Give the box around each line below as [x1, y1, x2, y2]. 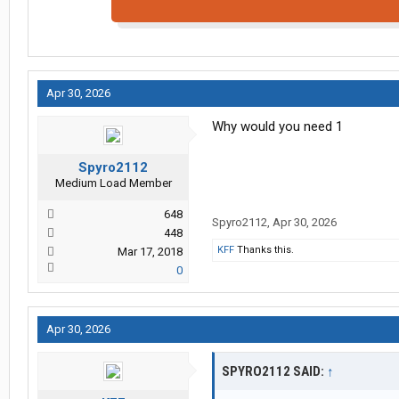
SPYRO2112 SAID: [222, 363, 327, 380]
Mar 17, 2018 [118, 245, 183, 259]
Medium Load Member [54, 176, 172, 191]
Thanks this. [234, 244, 294, 256]
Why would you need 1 [212, 118, 343, 135]
